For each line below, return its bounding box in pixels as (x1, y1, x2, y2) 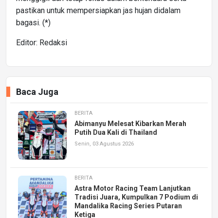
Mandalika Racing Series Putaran (74, 201, 182, 210)
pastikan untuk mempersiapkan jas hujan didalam (16, 5, 181, 15)
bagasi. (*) (16, 18, 51, 27)
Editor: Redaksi (16, 37, 67, 47)
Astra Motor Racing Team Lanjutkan (74, 184, 191, 192)
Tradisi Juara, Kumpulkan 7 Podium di (74, 193, 198, 201)
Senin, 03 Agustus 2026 (74, 140, 134, 147)
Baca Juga (16, 86, 58, 97)
